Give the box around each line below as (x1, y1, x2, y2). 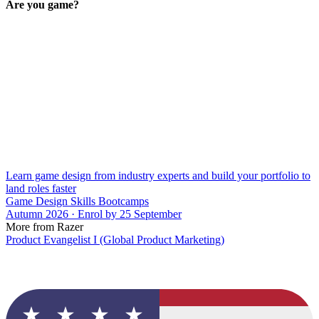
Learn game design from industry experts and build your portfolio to (6, 169, 310, 182)
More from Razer (6, 220, 83, 233)
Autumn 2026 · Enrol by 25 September (6, 207, 182, 220)
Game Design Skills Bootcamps (6, 194, 149, 207)
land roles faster (6, 182, 76, 194)
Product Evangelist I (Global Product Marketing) (6, 233, 224, 246)
